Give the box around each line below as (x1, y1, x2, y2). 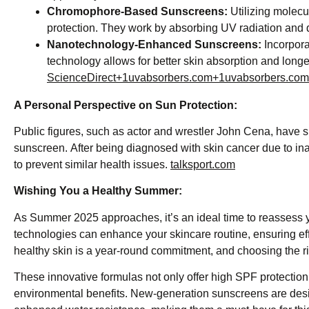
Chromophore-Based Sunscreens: (47, 5, 228, 17)
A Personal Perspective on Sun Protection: (14, 99, 237, 111)
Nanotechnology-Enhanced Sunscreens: (47, 38, 261, 50)
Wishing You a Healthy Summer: (14, 185, 182, 197)
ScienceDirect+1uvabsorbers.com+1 (47, 71, 225, 83)
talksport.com (170, 158, 235, 170)
